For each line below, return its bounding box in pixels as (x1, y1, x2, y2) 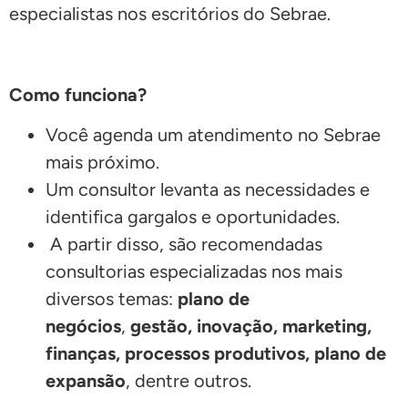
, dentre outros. (126, 370, 251, 393)
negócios (46, 315, 121, 338)
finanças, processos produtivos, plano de (46, 342, 386, 365)
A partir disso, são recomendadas (46, 233, 322, 256)
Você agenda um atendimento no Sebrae (46, 124, 381, 147)
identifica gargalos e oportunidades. (46, 206, 340, 229)
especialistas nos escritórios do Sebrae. (9, 2, 331, 25)
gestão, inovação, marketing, (130, 315, 372, 338)
